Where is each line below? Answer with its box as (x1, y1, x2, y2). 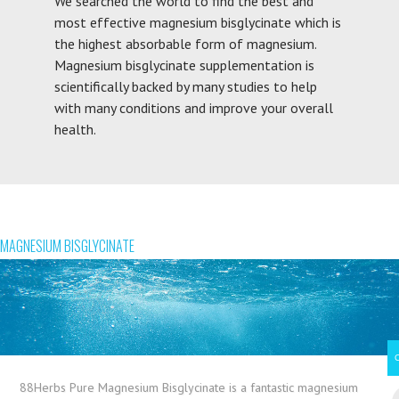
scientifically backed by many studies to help (53, 77, 317, 95)
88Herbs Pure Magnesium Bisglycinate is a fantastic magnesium (20, 379, 359, 395)
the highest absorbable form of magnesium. (53, 34, 316, 53)
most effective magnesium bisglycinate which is (53, 12, 341, 31)
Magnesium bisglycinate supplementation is (53, 55, 314, 74)
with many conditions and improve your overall (53, 98, 333, 117)
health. (53, 119, 96, 138)
